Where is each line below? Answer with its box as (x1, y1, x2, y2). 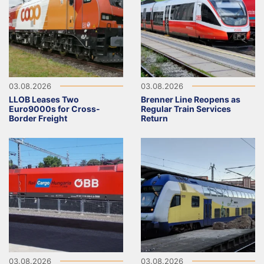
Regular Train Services (141, 103, 231, 114)
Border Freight (9, 113, 67, 123)
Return (141, 113, 168, 123)
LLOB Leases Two (9, 94, 79, 104)
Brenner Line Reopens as (141, 94, 240, 104)
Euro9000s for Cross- (9, 103, 100, 114)
